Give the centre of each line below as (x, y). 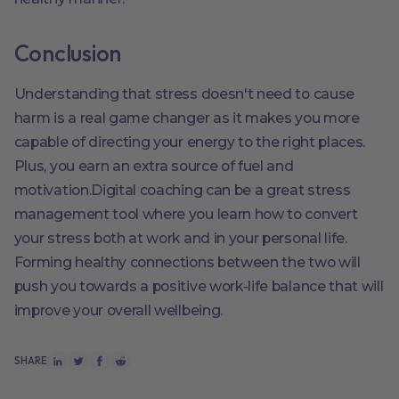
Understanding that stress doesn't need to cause (184, 94)
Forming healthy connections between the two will (187, 263)
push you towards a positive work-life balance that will (199, 287)
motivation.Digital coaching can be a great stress (182, 191)
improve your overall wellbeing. (118, 311)
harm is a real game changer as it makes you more (187, 118)
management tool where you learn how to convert (186, 215)
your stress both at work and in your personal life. (180, 239)
